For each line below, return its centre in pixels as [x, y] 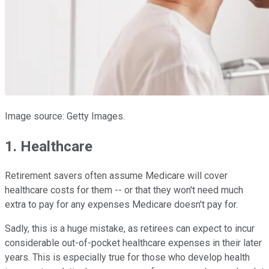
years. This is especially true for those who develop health [127, 258]
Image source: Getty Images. [65, 116]
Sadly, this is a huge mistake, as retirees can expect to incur [130, 229]
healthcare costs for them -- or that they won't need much [124, 190]
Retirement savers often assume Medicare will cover [116, 176]
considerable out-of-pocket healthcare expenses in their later [133, 243]
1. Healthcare [49, 146]
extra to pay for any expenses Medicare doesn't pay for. [121, 205]
